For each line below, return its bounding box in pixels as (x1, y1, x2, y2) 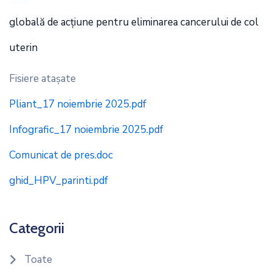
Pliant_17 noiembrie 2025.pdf (9, 97, 146, 111)
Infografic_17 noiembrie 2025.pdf (9, 122, 163, 137)
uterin (9, 40, 38, 55)
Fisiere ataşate (9, 71, 76, 86)
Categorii (9, 219, 64, 237)
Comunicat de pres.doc (9, 148, 113, 162)
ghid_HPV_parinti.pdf (9, 173, 108, 188)
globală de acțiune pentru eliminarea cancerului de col (9, 15, 259, 29)
